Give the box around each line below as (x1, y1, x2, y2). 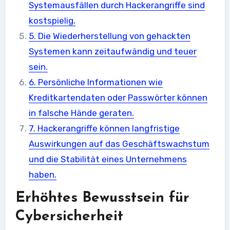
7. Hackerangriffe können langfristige (28, 123, 180, 133)
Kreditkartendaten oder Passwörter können (28, 92, 207, 103)
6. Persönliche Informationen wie (28, 76, 163, 87)
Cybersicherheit (15, 209, 123, 224)
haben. (28, 169, 56, 180)
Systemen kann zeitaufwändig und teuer (28, 46, 197, 56)
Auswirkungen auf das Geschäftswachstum (28, 138, 209, 149)
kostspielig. (28, 15, 75, 26)
